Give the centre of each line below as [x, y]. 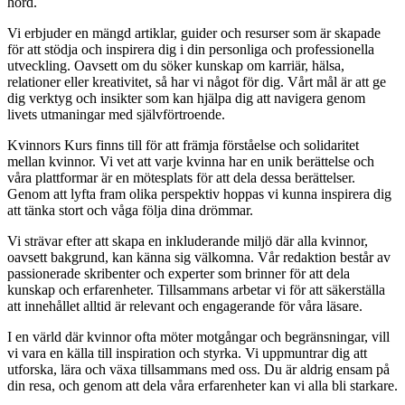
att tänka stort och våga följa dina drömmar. [130, 211]
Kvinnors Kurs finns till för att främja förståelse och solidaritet [183, 146]
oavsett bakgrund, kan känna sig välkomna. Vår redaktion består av [199, 258]
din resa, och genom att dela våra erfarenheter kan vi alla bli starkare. [202, 386]
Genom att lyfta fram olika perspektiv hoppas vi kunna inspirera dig [199, 194]
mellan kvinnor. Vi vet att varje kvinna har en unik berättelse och [191, 162]
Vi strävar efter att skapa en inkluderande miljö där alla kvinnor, [188, 241]
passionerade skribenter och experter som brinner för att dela [179, 274]
